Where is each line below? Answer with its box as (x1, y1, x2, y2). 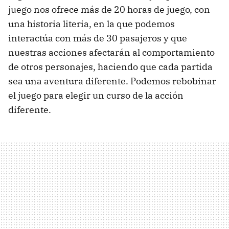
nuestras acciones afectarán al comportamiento (8, 46, 215, 58)
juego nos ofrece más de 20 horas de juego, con (8, 3, 210, 15)
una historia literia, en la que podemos (8, 17, 175, 30)
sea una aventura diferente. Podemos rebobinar (8, 75, 216, 87)
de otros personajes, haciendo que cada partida (8, 60, 213, 73)
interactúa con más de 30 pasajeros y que (8, 32, 187, 44)
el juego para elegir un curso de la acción (8, 89, 184, 101)
